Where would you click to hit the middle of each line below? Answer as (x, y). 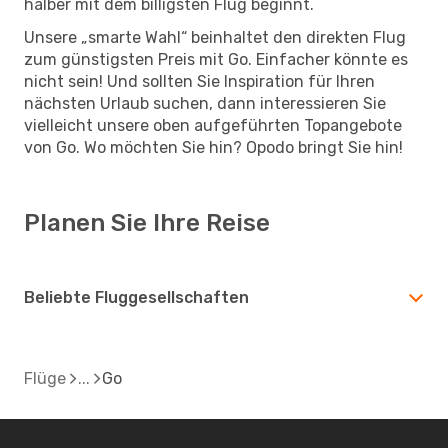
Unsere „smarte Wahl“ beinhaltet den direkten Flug (215, 37)
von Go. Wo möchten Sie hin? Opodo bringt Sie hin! (213, 147)
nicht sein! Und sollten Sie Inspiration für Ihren (199, 81)
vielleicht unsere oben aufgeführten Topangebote (213, 125)
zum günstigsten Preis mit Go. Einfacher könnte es (216, 59)
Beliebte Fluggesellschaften (136, 297)
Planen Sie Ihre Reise (147, 222)
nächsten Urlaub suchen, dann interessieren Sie (205, 103)
